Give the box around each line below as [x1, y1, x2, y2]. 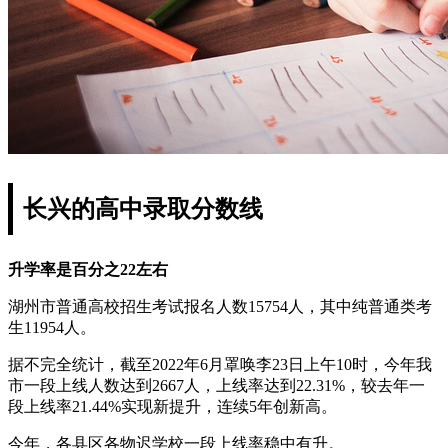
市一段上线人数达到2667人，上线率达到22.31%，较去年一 [8, 376, 425, 394]
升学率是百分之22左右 [8, 260, 168, 278]
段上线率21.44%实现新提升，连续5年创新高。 [8, 397, 337, 415]
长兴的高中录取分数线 [23, 195, 263, 222]
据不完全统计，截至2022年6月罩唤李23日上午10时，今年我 [8, 355, 432, 373]
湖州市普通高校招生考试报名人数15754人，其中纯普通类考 [8, 297, 432, 315]
